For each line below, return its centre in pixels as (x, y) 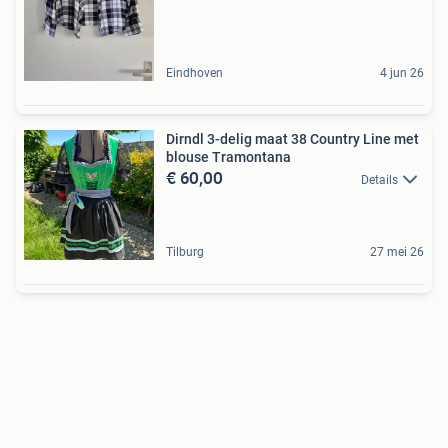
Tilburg (185, 251)
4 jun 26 (402, 72)
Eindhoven (194, 72)
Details (379, 179)
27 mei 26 (397, 251)
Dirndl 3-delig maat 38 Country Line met (292, 138)
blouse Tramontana (228, 156)
